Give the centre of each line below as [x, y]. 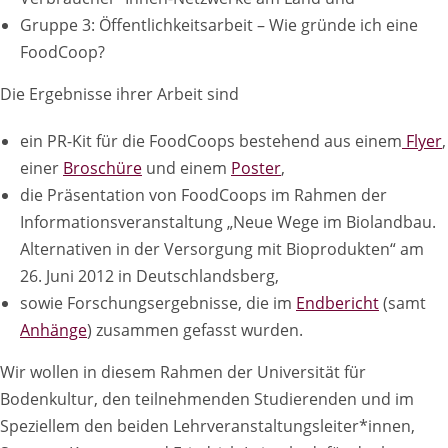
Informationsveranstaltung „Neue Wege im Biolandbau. [228, 222]
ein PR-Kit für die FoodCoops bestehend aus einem [211, 141]
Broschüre [102, 168]
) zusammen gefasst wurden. [195, 330]
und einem [186, 168]
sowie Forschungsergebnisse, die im [158, 303]
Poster [256, 168]
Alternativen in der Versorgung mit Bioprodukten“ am [222, 249]
